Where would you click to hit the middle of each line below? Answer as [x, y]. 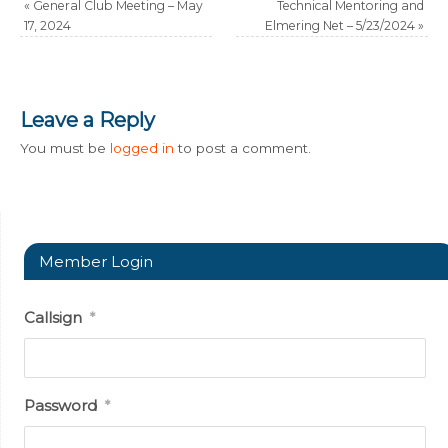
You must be [65, 147]
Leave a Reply [88, 119]
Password [60, 405]
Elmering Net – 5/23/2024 [341, 25]
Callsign [52, 317]
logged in [142, 147]
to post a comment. [243, 147]
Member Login [95, 261]
